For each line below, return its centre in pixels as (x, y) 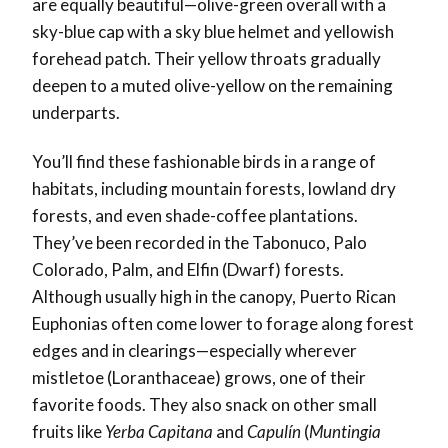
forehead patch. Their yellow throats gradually (206, 59)
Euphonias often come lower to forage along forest (223, 324)
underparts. (77, 113)
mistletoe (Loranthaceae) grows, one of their (199, 378)
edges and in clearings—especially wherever (194, 351)
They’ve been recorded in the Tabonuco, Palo (199, 243)
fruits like (68, 432)
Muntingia (345, 432)
